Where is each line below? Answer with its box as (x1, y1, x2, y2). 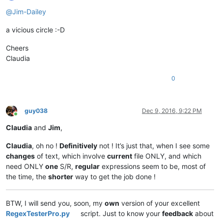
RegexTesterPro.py (6, 209, 70, 218)
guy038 (25, 107, 48, 114)
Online (15, 114, 33, 122)
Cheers (6, 43, 28, 52)
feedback (162, 209, 193, 218)
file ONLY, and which (132, 151, 201, 160)
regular (75, 162, 100, 170)
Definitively (59, 141, 97, 150)
